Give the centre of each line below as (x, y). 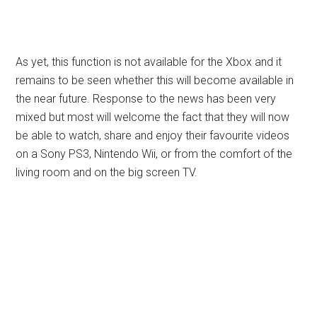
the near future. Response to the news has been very (146, 99)
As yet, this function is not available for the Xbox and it (149, 62)
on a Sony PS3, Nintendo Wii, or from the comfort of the (154, 154)
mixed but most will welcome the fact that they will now (153, 117)
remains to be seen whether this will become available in (155, 80)
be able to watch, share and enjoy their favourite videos (153, 136)
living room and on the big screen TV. (107, 172)
